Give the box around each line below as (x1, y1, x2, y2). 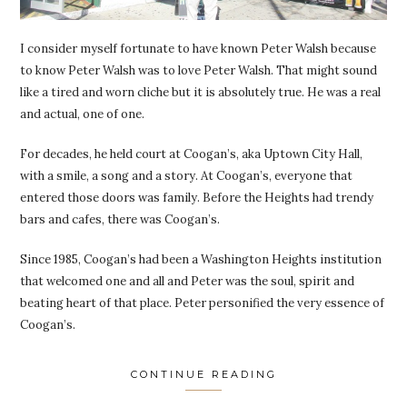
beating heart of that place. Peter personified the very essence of (20, 295, 385, 312)
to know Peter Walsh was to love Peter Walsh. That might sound (20, 63, 378, 79)
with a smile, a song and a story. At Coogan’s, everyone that (20, 168, 353, 184)
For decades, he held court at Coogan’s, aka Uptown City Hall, (20, 146, 363, 163)
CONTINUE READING (130, 368, 277, 382)
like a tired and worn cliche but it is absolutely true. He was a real (20, 84, 382, 101)
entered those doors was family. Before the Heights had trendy (20, 190, 374, 206)
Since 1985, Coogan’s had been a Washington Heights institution (20, 252, 382, 268)
